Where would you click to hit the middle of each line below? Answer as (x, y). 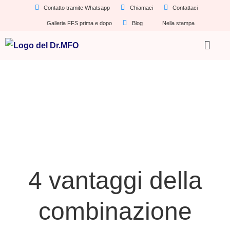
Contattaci (185, 8)
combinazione (115, 212)
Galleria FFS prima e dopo (80, 23)
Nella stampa (179, 23)
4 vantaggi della (115, 181)
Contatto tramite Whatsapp (77, 8)
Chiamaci (141, 8)
